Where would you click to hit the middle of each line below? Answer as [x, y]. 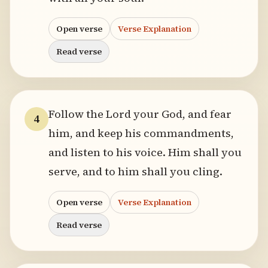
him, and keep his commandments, [141, 133]
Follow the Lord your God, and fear [140, 114]
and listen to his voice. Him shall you [145, 152]
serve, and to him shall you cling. [135, 171]
